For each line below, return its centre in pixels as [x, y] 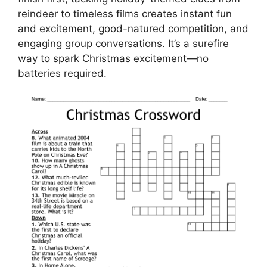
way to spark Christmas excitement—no [113, 58]
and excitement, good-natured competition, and [133, 29]
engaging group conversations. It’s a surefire [123, 44]
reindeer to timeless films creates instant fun [125, 14]
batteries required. [62, 73]
